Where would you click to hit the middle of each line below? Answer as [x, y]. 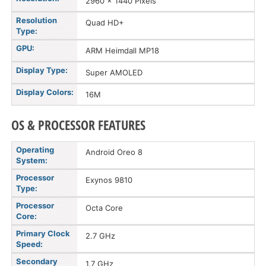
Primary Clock [43, 233]
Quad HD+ [105, 23]
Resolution [37, 20]
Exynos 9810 [109, 180]
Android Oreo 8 [114, 152]
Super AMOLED [114, 72]
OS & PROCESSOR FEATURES [78, 125]
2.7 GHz [100, 236]
